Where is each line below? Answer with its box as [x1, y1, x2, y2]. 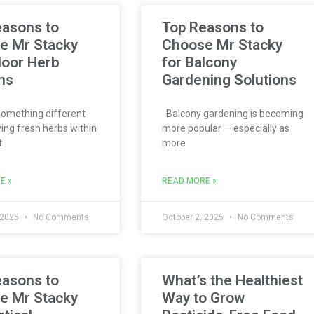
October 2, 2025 [162, 212, 226, 222]
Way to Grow [162, 289, 245, 306]
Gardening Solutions [162, 71, 296, 88]
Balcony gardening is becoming [162, 108, 303, 119]
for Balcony [162, 54, 237, 71]
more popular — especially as [162, 123, 289, 134]
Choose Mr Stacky [162, 36, 282, 53]
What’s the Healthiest [162, 272, 303, 289]
